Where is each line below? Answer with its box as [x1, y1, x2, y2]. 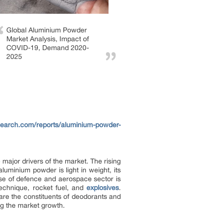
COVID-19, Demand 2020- [6, 44, 89, 52]
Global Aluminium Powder [6, 26, 87, 34]
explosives [86, 184, 119, 192]
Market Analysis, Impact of [6, 35, 89, 43]
